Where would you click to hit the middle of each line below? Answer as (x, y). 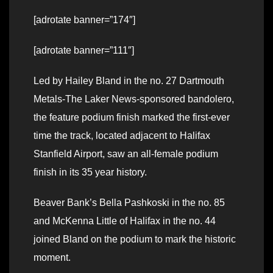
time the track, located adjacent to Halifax (122, 136)
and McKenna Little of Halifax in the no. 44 (125, 221)
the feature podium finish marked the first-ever (132, 118)
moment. (52, 258)
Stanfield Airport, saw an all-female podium (126, 154)
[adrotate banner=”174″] (84, 20)
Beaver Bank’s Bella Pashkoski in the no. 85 (129, 203)
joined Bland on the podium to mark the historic (135, 239)
